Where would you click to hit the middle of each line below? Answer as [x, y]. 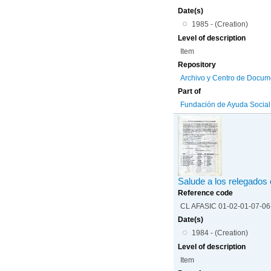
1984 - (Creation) [220, 233]
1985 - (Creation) [220, 24]
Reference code [206, 193]
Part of [190, 91]
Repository [197, 64]
